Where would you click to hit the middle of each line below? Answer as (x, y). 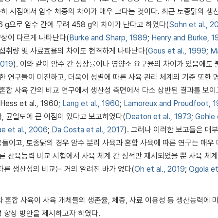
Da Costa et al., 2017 (88, 129)
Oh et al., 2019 (160, 169)
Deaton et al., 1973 (158, 116)
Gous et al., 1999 (177, 51)
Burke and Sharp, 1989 (108, 37)
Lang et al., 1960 (91, 103)
